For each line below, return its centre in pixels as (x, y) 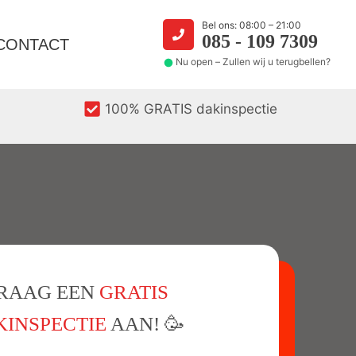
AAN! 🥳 (145, 324)
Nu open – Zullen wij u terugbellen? (253, 62)
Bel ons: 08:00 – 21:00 (252, 25)
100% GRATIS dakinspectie (191, 108)
